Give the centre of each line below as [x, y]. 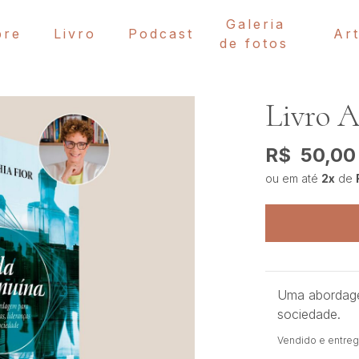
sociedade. [309, 314]
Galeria [255, 24]
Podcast [161, 33]
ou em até [293, 178]
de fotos [254, 43]
